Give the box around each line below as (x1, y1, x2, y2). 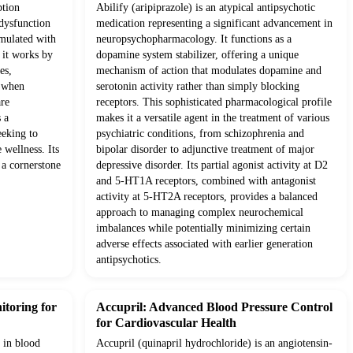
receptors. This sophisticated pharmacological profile (96, 96, 332, 109)
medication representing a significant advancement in (96, 17, 333, 30)
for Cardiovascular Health (96, 316, 236, 330)
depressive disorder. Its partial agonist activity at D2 (96, 159, 328, 172)
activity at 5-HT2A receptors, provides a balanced (96, 191, 318, 203)
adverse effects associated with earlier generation (96, 238, 313, 251)
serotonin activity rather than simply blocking (96, 80, 299, 93)
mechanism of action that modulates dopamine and (96, 65, 321, 77)
